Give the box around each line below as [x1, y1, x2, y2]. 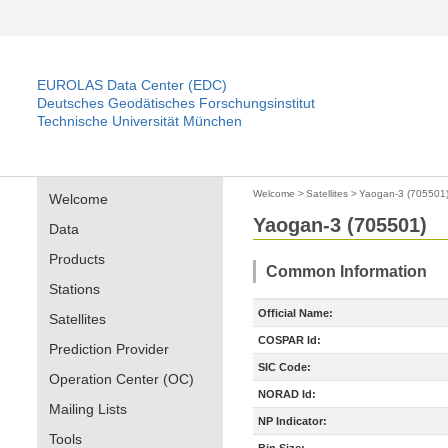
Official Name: [258, 307, 333, 319]
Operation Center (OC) [49, 371, 194, 387]
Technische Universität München [37, 113, 242, 129]
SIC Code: [258, 361, 311, 373]
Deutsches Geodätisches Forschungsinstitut [37, 95, 315, 111]
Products [49, 251, 105, 267]
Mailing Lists [49, 401, 127, 417]
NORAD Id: [258, 388, 316, 400]
